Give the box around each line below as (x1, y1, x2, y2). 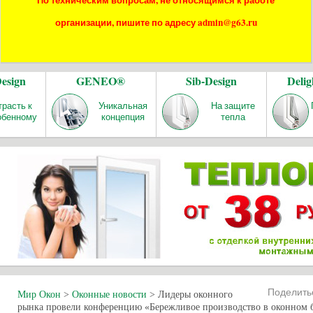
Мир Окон (17, 289, 61, 300)
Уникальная (98, 99, 147, 112)
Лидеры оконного (158, 289, 233, 300)
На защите (211, 99, 256, 112)
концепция (101, 110, 145, 123)
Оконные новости (72, 289, 147, 300)
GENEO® (76, 73, 126, 89)
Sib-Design (186, 73, 238, 89)
